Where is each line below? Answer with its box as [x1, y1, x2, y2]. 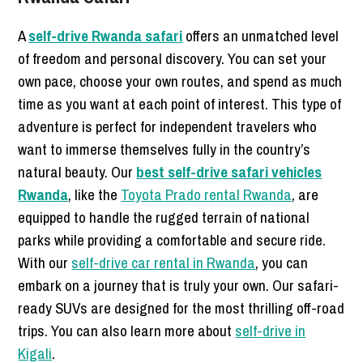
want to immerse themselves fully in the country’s [18, 138, 311, 160]
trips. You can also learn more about [18, 319, 236, 341]
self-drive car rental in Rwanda [71, 251, 256, 273]
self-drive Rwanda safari [28, 24, 183, 46]
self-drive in [235, 319, 306, 341]
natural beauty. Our [18, 160, 137, 182]
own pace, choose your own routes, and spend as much [18, 70, 343, 92]
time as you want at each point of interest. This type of [18, 92, 342, 114]
